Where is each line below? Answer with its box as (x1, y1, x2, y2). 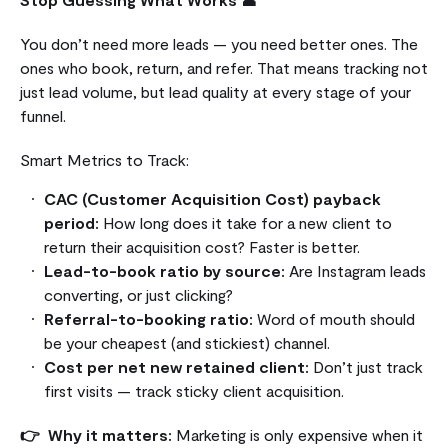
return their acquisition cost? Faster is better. (44, 236, 360, 256)
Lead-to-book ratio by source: (44, 260, 285, 280)
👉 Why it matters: (20, 424, 172, 444)
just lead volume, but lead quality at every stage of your (20, 81, 411, 101)
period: (44, 212, 99, 232)
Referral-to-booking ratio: (44, 308, 253, 328)
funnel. (20, 105, 66, 125)
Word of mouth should (253, 308, 415, 328)
